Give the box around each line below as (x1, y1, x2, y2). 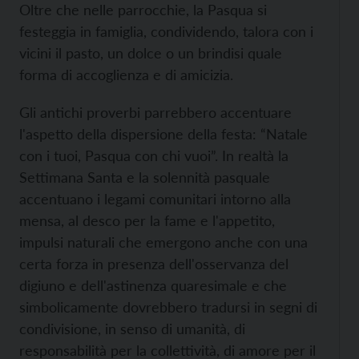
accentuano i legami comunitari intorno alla (19, 190, 291, 208)
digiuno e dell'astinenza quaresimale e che (19, 276, 287, 294)
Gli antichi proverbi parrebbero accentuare (19, 103, 292, 121)
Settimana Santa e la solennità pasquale (19, 168, 270, 186)
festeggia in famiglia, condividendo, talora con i (19, 22, 313, 40)
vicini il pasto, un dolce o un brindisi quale (19, 44, 282, 62)
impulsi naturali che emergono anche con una (19, 233, 308, 251)
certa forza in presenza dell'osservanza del (19, 255, 288, 272)
